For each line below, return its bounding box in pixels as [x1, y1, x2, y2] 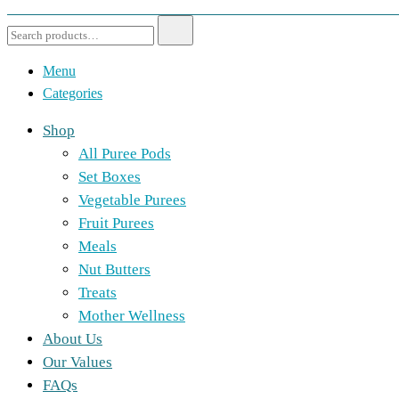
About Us [43, 330, 102, 347]
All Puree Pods [78, 145, 171, 162]
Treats [78, 284, 117, 301]
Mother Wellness [78, 307, 185, 324]
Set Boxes [78, 168, 141, 185]
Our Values [43, 354, 112, 370]
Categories [43, 85, 102, 101]
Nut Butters [78, 261, 151, 278]
